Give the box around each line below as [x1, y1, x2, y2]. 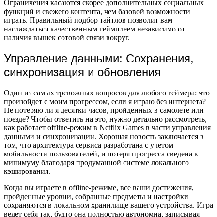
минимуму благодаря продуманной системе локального [4, 158, 189, 167]
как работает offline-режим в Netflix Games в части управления [4, 124, 211, 132]
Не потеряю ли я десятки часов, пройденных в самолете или [4, 106, 204, 115]
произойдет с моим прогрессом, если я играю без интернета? [4, 97, 206, 106]
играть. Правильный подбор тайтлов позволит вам [4, 16, 172, 25]
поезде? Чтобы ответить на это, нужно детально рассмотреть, [4, 115, 207, 124]
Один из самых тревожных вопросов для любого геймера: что [4, 89, 210, 97]
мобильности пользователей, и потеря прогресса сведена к [4, 150, 198, 158]
